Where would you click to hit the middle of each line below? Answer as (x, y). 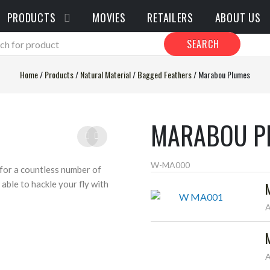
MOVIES (109, 17)
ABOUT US (238, 17)
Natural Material (105, 74)
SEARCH (203, 44)
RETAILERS (170, 17)
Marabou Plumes (224, 74)
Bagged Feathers (165, 74)
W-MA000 (171, 165)
